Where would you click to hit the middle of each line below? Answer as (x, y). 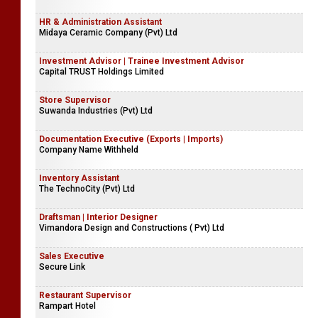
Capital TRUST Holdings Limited (102, 71)
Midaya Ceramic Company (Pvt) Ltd (108, 32)
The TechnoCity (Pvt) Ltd (87, 188)
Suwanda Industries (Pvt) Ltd (96, 110)
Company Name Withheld (89, 149)
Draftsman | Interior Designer (98, 217)
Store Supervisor (75, 100)
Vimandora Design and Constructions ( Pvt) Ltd (132, 227)
